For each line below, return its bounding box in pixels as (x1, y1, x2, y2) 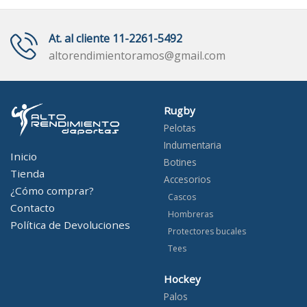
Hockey (164, 271, 201, 286)
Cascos (164, 191, 196, 203)
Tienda (10, 167, 45, 181)
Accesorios (164, 172, 211, 186)
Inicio (10, 149, 37, 164)
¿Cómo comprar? (10, 184, 94, 198)
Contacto (10, 201, 55, 215)
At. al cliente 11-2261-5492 (49, 30, 182, 46)
